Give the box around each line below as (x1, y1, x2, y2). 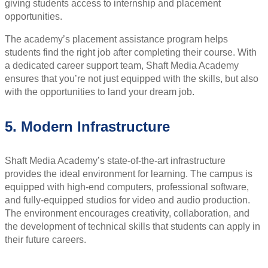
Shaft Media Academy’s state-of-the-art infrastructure (5, 156, 226, 166)
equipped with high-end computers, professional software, (5, 182, 249, 193)
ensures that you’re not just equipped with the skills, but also (5, 74, 258, 84)
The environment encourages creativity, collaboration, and (5, 208, 249, 219)
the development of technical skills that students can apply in (5, 221, 260, 232)
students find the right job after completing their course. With (5, 47, 257, 58)
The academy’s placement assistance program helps (5, 34, 228, 45)
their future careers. (5, 234, 86, 245)
